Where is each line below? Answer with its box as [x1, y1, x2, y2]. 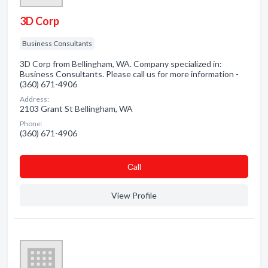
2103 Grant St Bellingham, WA [20, 103, 133, 114]
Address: [20, 95, 49, 103]
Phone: [20, 119, 42, 128]
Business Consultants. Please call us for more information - [20, 69, 239, 79]
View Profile [111, 190, 157, 200]
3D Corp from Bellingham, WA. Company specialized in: [20, 59, 222, 69]
